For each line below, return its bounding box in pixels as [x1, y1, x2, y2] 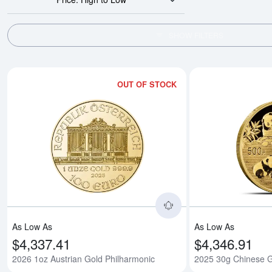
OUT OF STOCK [117, 78, 177, 90]
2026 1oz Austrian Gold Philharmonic [12, 253, 155, 265]
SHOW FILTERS [168, 30, 223, 41]
